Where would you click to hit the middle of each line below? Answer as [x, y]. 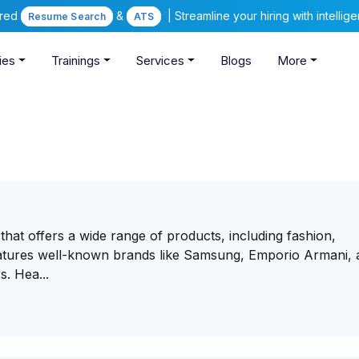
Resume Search [67, 16]
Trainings [76, 61]
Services [160, 61]
